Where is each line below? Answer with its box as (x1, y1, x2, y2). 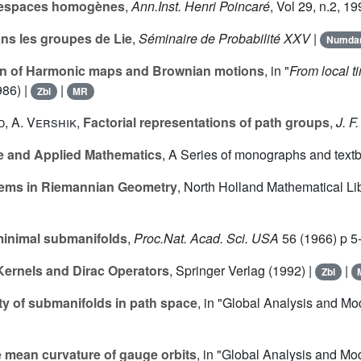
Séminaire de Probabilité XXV (139, 29, 310, 48)
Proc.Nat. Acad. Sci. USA (134, 229, 279, 248)
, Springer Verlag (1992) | (169, 261, 315, 280)
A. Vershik (11, 113, 77, 132)
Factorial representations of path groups (83, 113, 330, 132)
